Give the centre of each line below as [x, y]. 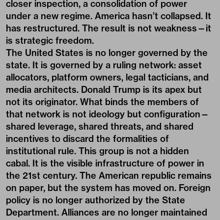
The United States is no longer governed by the [107, 53]
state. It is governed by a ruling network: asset [104, 65]
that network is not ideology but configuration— [108, 114]
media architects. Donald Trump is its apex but [104, 90]
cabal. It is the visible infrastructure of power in [105, 163]
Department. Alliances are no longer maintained [107, 212]
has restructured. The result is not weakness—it [109, 28]
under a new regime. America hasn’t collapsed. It [109, 16]
